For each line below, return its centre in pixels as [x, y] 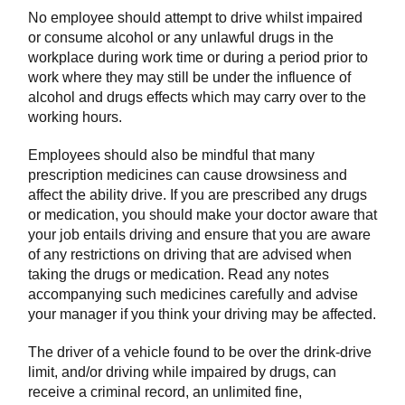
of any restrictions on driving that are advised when [190, 255]
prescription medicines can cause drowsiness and [188, 175]
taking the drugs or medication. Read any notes [179, 275]
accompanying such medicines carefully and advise [193, 295]
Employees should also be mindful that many [171, 155]
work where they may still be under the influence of [189, 78]
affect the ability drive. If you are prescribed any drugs [198, 195]
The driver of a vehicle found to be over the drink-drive [200, 353]
